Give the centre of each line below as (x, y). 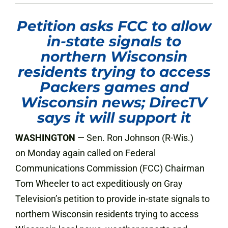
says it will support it (114, 118)
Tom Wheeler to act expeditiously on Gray (99, 183)
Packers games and (114, 87)
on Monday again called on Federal (85, 153)
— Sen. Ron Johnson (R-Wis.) (134, 138)
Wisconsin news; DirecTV (114, 102)
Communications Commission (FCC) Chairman (110, 168)
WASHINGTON (45, 138)
